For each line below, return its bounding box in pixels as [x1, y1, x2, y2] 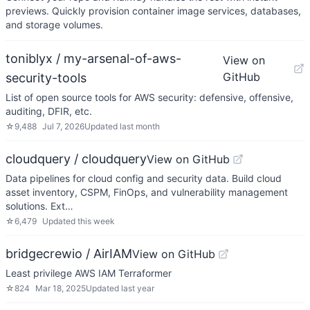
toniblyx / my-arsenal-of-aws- [6, 51, 181, 66]
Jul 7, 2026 [42, 121, 84, 131]
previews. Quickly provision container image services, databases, [6, 5, 301, 17]
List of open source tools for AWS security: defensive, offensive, [6, 91, 293, 103]
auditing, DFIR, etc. [6, 105, 92, 117]
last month [120, 121, 160, 131]
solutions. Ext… [6, 200, 73, 212]
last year [121, 283, 154, 293]
